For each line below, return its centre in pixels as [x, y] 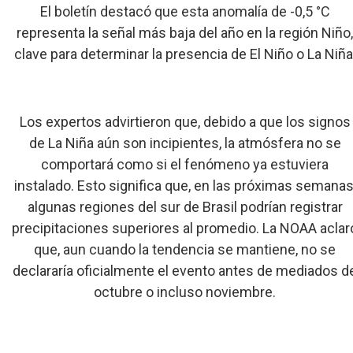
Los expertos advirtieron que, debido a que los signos [185, 122]
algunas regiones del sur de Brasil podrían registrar [185, 207]
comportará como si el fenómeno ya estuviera [185, 164]
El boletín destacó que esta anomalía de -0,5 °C [185, 11]
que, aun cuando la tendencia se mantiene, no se [185, 249]
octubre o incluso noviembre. [185, 292]
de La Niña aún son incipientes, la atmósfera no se [185, 143]
